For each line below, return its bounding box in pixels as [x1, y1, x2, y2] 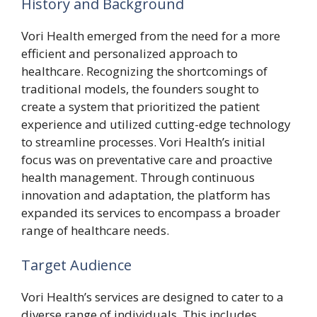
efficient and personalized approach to [21, 45, 238, 62]
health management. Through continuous [21, 168, 255, 185]
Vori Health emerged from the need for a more [21, 27, 280, 44]
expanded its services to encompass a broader [21, 204, 280, 221]
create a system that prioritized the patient [21, 98, 260, 115]
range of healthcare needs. [21, 221, 169, 238]
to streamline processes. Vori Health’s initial [21, 133, 265, 150]
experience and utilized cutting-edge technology [21, 115, 291, 132]
